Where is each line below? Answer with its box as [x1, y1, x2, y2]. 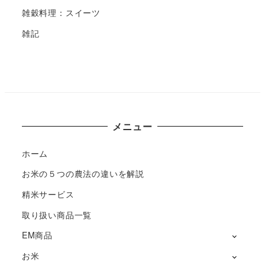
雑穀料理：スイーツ [21, 7, 101, 18]
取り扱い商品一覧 [21, 208, 92, 221]
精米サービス [21, 188, 75, 200]
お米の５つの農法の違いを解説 [21, 167, 144, 180]
